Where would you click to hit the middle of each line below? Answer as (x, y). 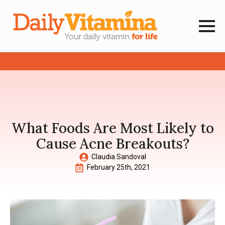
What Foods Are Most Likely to (113, 128)
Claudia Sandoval (119, 157)
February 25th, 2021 (119, 167)
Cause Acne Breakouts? (113, 144)
